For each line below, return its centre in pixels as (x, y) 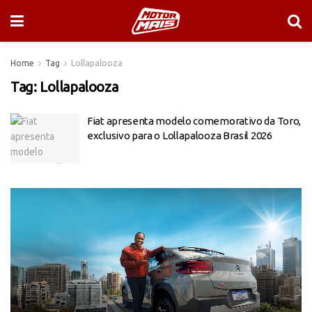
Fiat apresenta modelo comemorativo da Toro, (194, 121)
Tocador (28, 195)
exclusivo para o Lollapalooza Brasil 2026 (180, 135)
